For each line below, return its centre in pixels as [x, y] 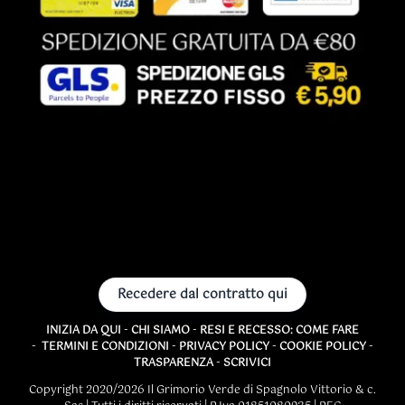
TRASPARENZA [174, 364]
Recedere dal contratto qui [202, 295]
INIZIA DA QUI [84, 331]
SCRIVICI [247, 364]
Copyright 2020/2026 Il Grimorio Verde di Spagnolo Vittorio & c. [202, 391]
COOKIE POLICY [323, 348]
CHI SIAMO [160, 331]
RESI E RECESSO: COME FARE [279, 331]
